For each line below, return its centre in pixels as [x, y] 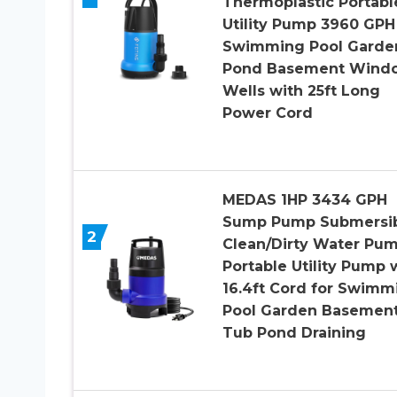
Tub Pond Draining [294, 332]
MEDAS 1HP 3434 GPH [304, 199]
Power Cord [267, 113]
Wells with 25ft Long [301, 90]
